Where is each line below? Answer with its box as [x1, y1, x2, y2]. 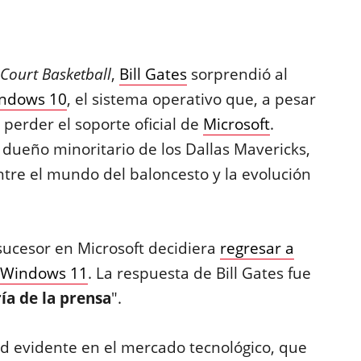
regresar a [219, 238, 294, 259]
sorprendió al [186, 64, 288, 85]
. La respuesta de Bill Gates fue [87, 263, 311, 284]
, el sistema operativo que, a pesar [66, 89, 316, 110]
